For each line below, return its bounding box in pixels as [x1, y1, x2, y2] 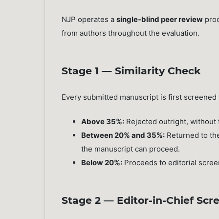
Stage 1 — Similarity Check [62, 64, 201, 77]
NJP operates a [62, 15, 117, 24]
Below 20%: [81, 158, 123, 168]
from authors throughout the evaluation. [62, 28, 200, 38]
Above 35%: [81, 117, 125, 127]
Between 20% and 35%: [81, 131, 165, 140]
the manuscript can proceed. [81, 144, 180, 154]
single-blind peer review [116, 15, 203, 24]
